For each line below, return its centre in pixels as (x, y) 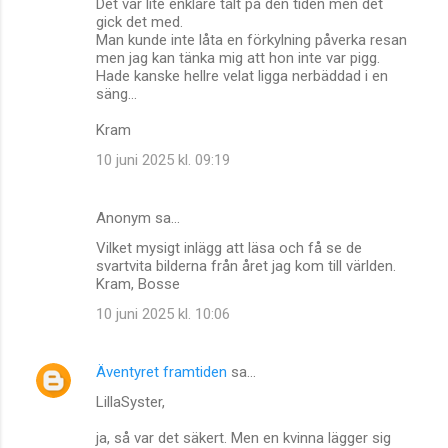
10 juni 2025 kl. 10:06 (163, 313)
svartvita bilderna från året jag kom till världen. (246, 265)
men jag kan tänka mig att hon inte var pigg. (238, 57)
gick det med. (139, 21)
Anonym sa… (138, 217)
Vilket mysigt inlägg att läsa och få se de (229, 247)
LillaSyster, (130, 401)
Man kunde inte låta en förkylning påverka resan (251, 39)
